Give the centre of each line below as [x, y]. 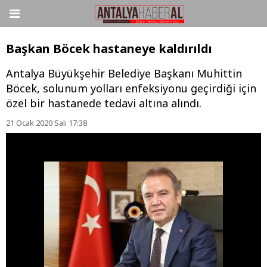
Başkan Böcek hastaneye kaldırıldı [109, 49]
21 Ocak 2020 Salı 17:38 [46, 123]
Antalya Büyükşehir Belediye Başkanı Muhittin [124, 74]
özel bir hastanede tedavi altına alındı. [104, 103]
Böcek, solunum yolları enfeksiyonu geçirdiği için [131, 89]
